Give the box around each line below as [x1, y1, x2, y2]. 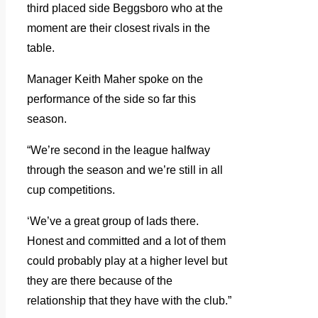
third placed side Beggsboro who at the [27, 2, 223, 15]
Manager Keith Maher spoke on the [27, 73, 203, 86]
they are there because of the [27, 275, 172, 287]
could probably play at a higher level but [27, 255, 227, 268]
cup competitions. [27, 184, 115, 197]
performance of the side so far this [27, 93, 196, 106]
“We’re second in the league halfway [27, 144, 210, 157]
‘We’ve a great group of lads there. [27, 215, 199, 228]
